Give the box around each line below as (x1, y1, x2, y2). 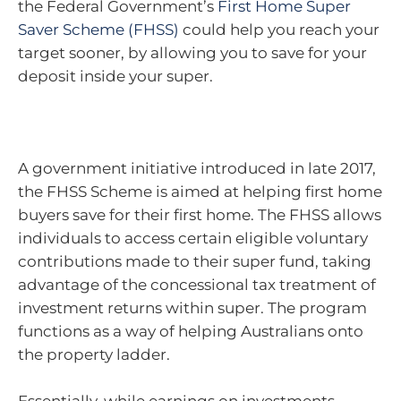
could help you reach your (179, 21, 380, 38)
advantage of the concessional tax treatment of (18, 276, 376, 294)
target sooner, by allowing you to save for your (18, 44, 367, 62)
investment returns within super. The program (18, 299, 367, 317)
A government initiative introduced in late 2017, (18, 159, 376, 177)
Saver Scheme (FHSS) (18, 21, 179, 38)
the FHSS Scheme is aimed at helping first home (18, 183, 382, 200)
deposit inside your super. (18, 67, 213, 85)
